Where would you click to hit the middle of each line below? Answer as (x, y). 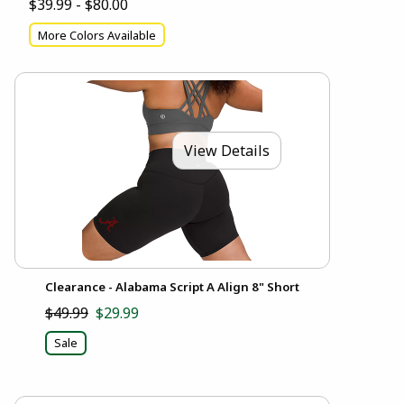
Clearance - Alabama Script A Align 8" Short (172, 287)
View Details (227, 150)
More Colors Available (97, 35)
